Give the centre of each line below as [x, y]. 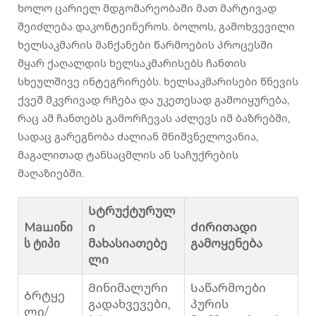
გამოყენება [226, 244]
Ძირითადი [224, 227]
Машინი [48, 227]
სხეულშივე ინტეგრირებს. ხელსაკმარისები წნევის [158, 82]
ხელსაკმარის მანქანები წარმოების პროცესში [145, 45]
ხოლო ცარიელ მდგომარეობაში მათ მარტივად [147, 8]
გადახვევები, [129, 304]
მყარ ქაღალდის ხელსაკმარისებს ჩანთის [132, 63]
